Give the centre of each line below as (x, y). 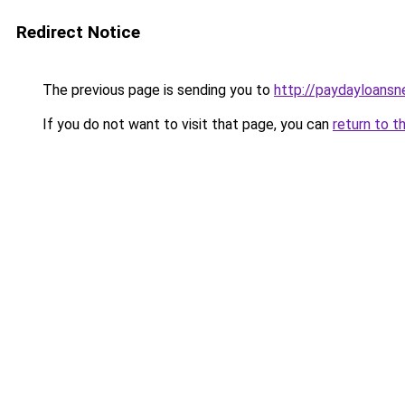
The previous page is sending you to (156, 90)
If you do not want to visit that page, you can (186, 124)
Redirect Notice (78, 32)
